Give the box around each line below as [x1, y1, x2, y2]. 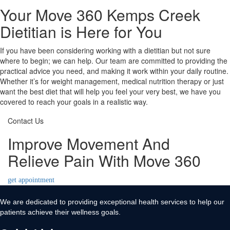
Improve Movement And [8, 132, 170, 155]
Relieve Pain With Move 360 [8, 149, 201, 171]
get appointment [8, 176, 54, 184]
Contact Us [8, 116, 44, 126]
